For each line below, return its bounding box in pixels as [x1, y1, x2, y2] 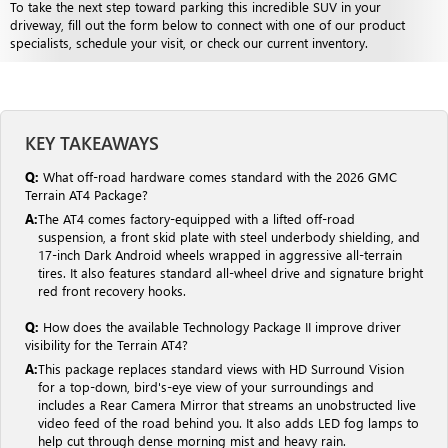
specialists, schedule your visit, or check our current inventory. [10, 33, 368, 51]
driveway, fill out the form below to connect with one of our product [10, 15, 405, 33]
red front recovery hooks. [38, 281, 186, 299]
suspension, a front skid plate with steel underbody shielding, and [38, 227, 420, 245]
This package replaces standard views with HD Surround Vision [38, 359, 404, 377]
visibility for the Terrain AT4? [25, 335, 188, 353]
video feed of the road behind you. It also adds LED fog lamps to [38, 413, 419, 431]
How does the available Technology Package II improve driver [39, 317, 401, 335]
